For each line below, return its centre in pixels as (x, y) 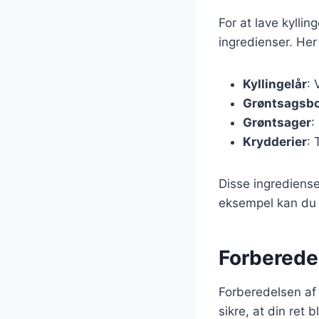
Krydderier (275, 141)
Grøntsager (277, 122)
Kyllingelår (275, 84)
